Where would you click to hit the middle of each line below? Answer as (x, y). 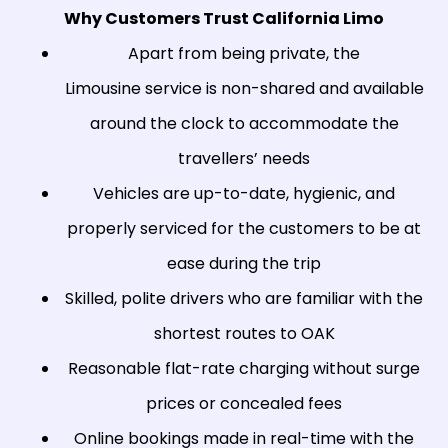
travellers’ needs (244, 159)
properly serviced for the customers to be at (244, 229)
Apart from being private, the (244, 54)
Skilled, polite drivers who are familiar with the (244, 299)
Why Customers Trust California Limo (224, 19)
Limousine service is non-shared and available (244, 89)
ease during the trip (244, 264)
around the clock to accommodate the (244, 124)
